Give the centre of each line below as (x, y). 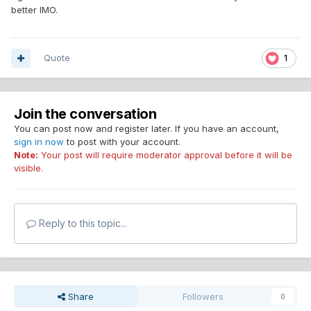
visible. (28, 168)
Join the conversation (85, 114)
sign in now (39, 142)
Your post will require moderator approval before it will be (165, 155)
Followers (203, 297)
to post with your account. (122, 142)
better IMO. (34, 10)
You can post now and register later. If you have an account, (146, 129)
